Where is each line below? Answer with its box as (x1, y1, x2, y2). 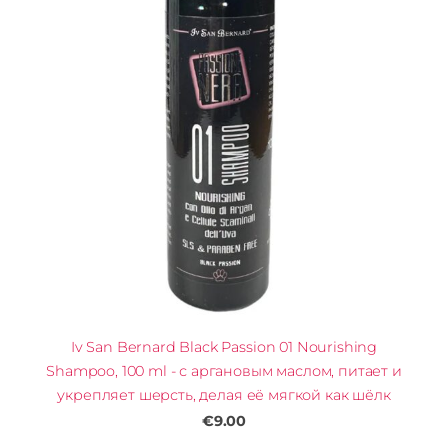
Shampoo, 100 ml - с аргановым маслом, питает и (46, 362, 402, 381)
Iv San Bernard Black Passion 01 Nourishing (70, 338, 378, 357)
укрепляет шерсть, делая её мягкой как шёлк (57, 386, 391, 405)
